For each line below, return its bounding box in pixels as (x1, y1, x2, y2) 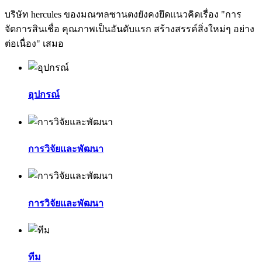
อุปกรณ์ (28, 89, 60, 100)
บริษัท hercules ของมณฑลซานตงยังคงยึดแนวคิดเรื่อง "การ (5, 9, 242, 20)
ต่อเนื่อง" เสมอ (5, 39, 64, 49)
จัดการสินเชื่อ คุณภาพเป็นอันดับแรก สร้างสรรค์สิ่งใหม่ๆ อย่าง (5, 24, 254, 35)
